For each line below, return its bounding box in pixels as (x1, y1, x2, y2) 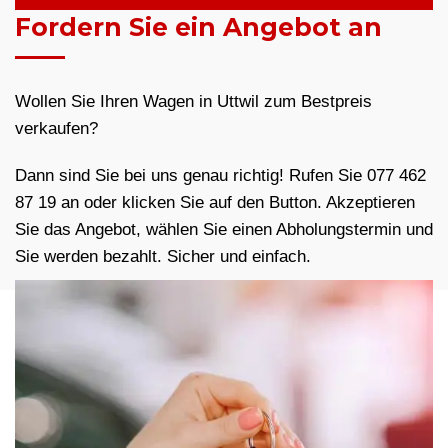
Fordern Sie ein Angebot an (15, 12, 382, 43)
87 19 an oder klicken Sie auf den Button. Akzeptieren (15, 193, 415, 213)
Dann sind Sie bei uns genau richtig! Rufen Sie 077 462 (15, 166, 426, 186)
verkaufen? (15, 119, 98, 139)
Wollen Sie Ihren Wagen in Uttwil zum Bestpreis (15, 92, 372, 112)
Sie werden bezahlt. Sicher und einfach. (15, 247, 311, 267)
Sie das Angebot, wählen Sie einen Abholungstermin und (15, 220, 433, 240)
